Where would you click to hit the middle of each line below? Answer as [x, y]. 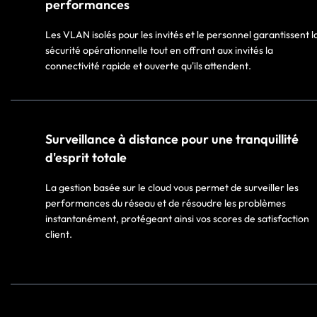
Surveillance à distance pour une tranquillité [172, 139]
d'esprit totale [86, 157]
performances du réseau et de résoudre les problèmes [166, 203]
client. [59, 234]
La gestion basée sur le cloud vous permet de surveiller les [172, 187]
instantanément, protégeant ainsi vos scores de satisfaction [177, 218]
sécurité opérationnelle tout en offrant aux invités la [159, 50]
